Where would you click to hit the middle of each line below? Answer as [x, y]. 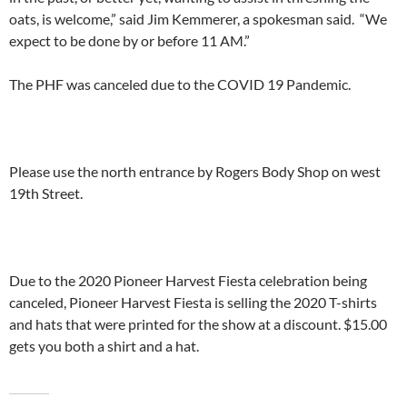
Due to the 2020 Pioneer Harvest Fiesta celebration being [188, 280]
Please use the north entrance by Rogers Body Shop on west [195, 171]
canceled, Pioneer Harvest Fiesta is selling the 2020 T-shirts [193, 302]
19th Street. [46, 193]
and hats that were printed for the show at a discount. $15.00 [198, 324]
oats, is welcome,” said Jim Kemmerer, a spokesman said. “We [198, 19]
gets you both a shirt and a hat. [104, 346]
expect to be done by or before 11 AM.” [129, 40]
